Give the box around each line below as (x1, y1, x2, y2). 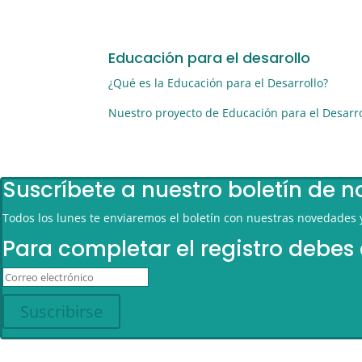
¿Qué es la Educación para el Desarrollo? (108, 75, 329, 90)
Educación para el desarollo (108, 48, 311, 68)
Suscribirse (20, 301, 103, 322)
